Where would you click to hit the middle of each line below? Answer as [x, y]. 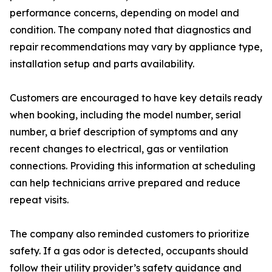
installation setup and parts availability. [102, 64]
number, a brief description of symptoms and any [124, 132]
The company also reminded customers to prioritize [130, 234]
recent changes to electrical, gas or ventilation [119, 149]
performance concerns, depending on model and [124, 13]
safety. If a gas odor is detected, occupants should [129, 251]
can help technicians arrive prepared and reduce [125, 183]
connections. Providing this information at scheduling [133, 166]
